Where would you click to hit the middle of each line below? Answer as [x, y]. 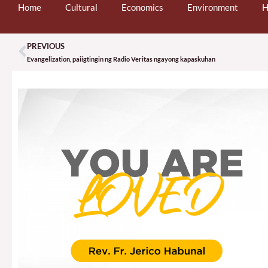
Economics [142, 7]
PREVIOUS [46, 46]
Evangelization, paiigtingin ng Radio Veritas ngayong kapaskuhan [121, 59]
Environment [213, 7]
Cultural [81, 7]
